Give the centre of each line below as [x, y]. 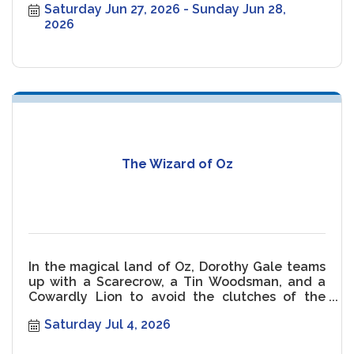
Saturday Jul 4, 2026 [107, 325]
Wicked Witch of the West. [111, 311]
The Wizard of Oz [177, 164]
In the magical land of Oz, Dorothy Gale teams [177, 266]
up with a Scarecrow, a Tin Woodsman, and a [177, 281]
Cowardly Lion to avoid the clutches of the [177, 296]
